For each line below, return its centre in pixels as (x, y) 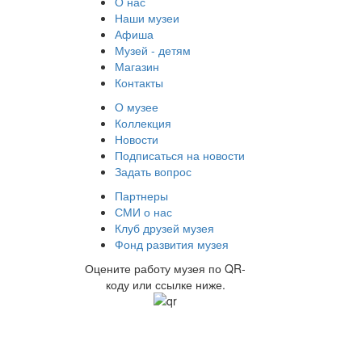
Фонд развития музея (172, 244)
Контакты (139, 83)
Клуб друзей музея (164, 228)
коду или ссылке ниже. (165, 285)
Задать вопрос (153, 172)
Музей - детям (153, 51)
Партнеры (141, 196)
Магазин (137, 67)
